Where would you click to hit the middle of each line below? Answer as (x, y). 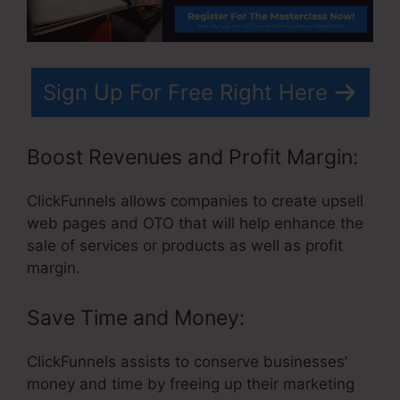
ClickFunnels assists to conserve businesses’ (187, 361)
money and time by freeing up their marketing (191, 383)
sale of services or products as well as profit (185, 246)
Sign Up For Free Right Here (185, 92)
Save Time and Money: (136, 317)
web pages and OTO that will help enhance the (195, 224)
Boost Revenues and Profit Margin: (192, 158)
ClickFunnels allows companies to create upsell (195, 201)
